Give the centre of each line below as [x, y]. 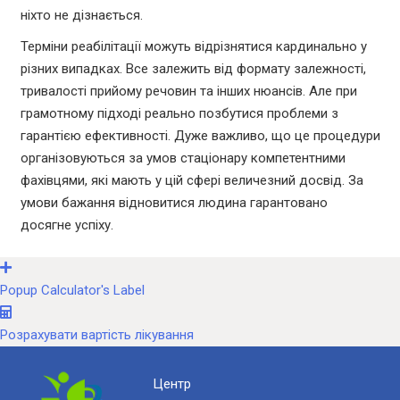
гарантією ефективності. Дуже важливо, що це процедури [200, 136]
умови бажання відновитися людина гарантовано [174, 203]
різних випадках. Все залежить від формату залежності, [193, 69]
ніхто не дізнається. [81, 16]
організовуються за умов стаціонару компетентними [183, 158]
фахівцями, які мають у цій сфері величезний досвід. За [192, 181]
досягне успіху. [67, 225]
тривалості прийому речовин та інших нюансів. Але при [188, 92]
